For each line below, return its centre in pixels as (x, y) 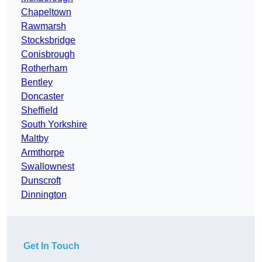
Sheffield (39, 111)
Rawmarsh (44, 26)
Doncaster (42, 96)
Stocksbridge (48, 40)
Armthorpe (43, 153)
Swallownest (48, 167)
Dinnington (44, 195)
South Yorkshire (54, 125)
